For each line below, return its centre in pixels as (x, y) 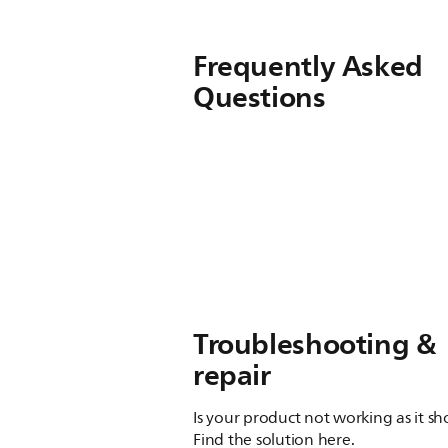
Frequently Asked (308, 66)
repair (232, 375)
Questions (259, 97)
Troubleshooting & (314, 344)
